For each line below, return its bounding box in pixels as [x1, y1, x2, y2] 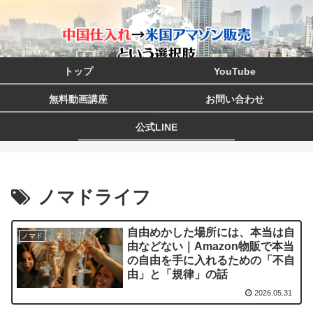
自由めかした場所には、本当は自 [127, 226, 296, 239]
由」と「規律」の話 [127, 268, 228, 281]
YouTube [214, 66, 256, 77]
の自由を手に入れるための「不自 [127, 254, 296, 267]
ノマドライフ [38, 187, 151, 208]
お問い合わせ [205, 94, 264, 105]
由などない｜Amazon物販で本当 [127, 240, 295, 253]
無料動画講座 [49, 94, 108, 105]
